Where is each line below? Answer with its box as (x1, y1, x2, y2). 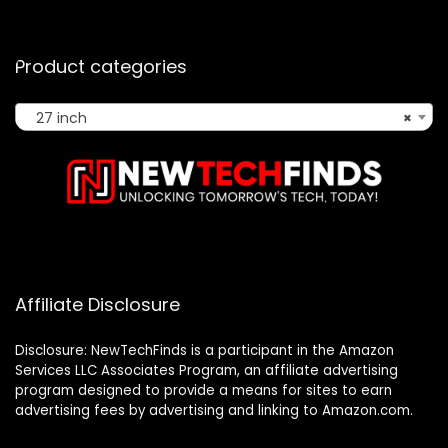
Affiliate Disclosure (15, 291, 180, 317)
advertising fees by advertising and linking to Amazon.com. (15, 400, 413, 420)
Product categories (15, 53, 187, 79)
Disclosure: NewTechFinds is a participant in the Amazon (15, 340, 394, 360)
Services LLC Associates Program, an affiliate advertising (15, 360, 398, 380)
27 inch (24, 107, 87, 128)
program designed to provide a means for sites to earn (15, 380, 392, 400)
